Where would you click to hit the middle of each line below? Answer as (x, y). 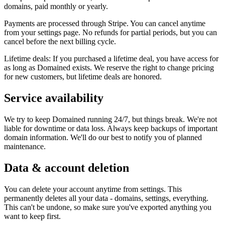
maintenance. (25, 146)
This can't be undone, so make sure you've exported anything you (108, 207)
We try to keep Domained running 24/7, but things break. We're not (110, 119)
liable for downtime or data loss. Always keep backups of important (111, 128)
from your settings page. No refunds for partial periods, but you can (110, 32)
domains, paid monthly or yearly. (56, 6)
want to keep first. (32, 216)
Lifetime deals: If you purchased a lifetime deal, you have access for (111, 58)
